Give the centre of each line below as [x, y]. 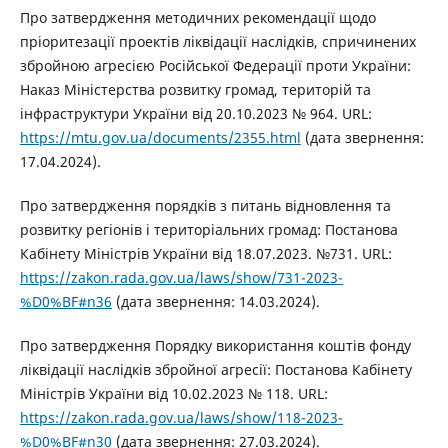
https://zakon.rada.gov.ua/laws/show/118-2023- [181, 417]
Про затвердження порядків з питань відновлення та [205, 205]
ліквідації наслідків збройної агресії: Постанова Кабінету [215, 369]
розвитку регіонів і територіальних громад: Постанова [208, 229]
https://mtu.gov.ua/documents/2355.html [160, 137]
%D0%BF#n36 [65, 301]
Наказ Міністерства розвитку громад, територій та [195, 89]
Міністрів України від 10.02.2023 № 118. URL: [173, 393]
